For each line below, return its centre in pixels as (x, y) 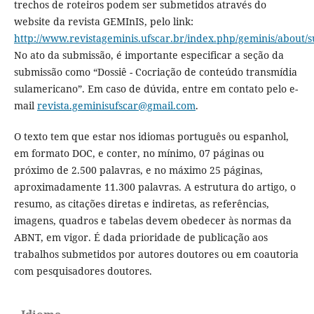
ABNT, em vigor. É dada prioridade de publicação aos (141, 237)
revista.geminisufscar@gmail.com (116, 105)
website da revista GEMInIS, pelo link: (103, 21)
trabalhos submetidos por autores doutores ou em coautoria (156, 254)
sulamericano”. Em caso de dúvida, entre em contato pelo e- (156, 88)
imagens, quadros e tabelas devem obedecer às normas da (152, 220)
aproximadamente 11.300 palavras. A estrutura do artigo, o (155, 186)
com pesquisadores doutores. (83, 271)
